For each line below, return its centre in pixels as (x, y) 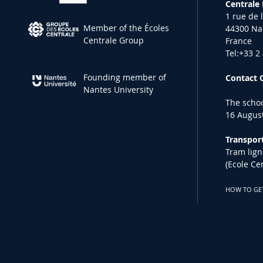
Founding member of (125, 77)
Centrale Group (114, 41)
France (239, 41)
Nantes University (119, 90)
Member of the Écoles (127, 28)
